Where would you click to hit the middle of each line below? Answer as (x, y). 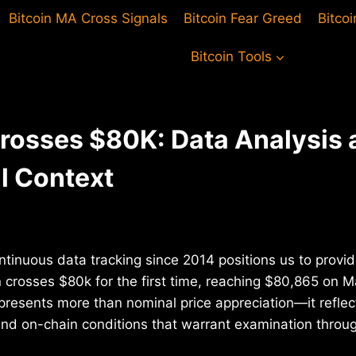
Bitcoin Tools (231, 56)
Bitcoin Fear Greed (243, 19)
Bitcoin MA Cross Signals (88, 19)
